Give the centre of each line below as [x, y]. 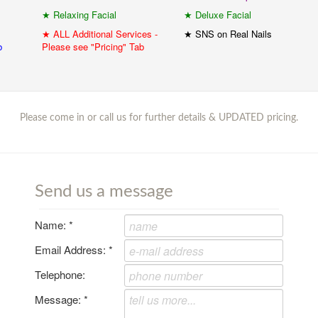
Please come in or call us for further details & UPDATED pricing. [159, 118]
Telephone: [60, 274]
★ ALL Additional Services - [100, 34]
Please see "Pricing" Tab [93, 46]
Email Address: [72, 250]
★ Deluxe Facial [218, 15]
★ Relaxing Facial [79, 15]
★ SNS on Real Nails [228, 34]
